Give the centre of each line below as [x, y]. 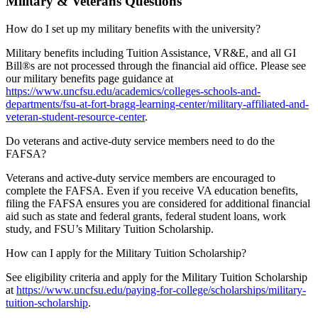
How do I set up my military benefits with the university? [133, 28]
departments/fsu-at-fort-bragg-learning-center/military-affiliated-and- [157, 104]
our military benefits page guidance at [89, 78]
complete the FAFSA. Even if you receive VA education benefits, [152, 190]
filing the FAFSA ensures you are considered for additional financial [158, 203]
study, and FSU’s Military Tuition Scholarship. [110, 229]
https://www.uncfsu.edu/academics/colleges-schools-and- [133, 91]
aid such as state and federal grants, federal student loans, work [146, 216]
